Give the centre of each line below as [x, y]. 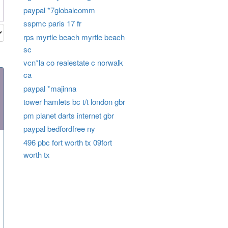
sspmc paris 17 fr [52, 23]
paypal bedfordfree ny [59, 129]
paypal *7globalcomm [59, 10]
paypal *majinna [50, 88]
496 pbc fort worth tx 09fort [67, 142]
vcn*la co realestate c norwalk [73, 63]
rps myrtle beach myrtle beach [74, 37]
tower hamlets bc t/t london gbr [74, 102]
